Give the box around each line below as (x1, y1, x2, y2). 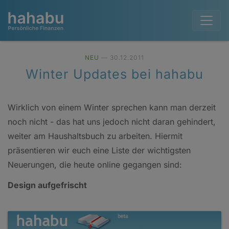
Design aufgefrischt (8, 180, 87, 190)
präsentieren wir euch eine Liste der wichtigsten (8, 145, 191, 155)
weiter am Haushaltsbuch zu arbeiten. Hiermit (8, 131, 182, 141)
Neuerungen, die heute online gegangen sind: (8, 159, 182, 170)
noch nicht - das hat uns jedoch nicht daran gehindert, (8, 117, 216, 127)
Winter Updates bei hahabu (26, 66, 203, 82)
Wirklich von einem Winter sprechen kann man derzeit (8, 102, 216, 112)
